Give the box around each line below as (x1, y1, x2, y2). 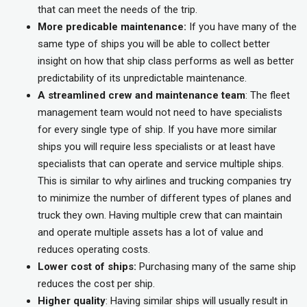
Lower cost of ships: (38, 260, 136, 273)
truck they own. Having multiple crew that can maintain (38, 209, 282, 222)
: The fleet (245, 89, 290, 102)
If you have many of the (186, 21, 297, 34)
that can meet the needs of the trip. (38, 3, 197, 16)
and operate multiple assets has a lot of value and (38, 226, 263, 239)
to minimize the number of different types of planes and (38, 192, 291, 205)
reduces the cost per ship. (38, 278, 155, 291)
